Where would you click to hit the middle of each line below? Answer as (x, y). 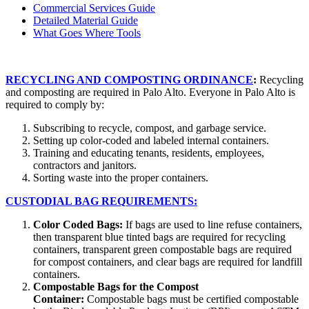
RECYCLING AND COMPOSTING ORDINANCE (129, 80)
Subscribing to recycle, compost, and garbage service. (150, 128)
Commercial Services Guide (94, 8)
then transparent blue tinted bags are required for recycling (159, 237)
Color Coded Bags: (78, 225)
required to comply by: (55, 105)
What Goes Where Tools (87, 33)
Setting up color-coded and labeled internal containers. (151, 141)
